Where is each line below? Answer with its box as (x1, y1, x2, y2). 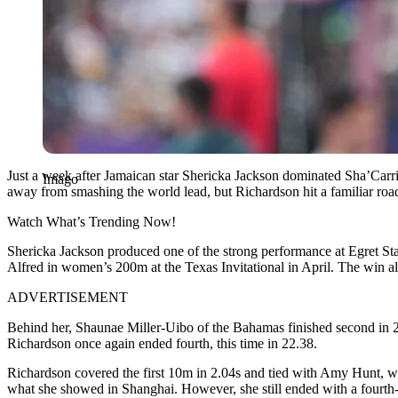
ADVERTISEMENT (7, 289, 128, 305)
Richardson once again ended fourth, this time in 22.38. (7, 335, 317, 351)
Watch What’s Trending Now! (7, 213, 176, 229)
